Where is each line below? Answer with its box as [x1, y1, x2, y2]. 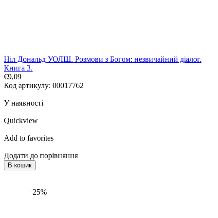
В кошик [8, 162, 32, 169]
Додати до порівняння [4, 151, 78, 160]
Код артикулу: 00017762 [4, 81, 84, 90]
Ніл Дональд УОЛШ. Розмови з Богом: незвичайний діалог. [4, 55, 201, 64]
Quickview [4, 116, 38, 125]
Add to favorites [4, 134, 54, 143]
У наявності [4, 99, 43, 108]
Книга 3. [4, 64, 33, 73]
